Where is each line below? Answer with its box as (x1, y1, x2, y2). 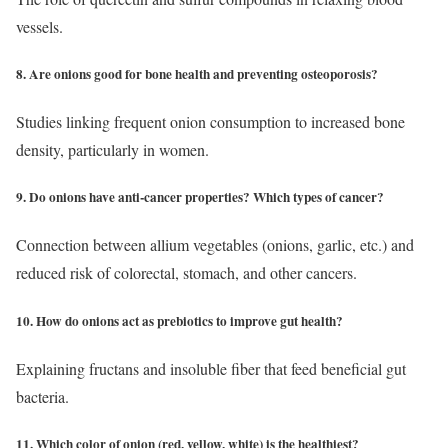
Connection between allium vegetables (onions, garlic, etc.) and (16, 234, 414, 256)
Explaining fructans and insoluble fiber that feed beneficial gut (16, 357, 406, 379)
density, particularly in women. (16, 139, 209, 161)
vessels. (16, 15, 63, 37)
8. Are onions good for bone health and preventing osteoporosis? (16, 63, 378, 84)
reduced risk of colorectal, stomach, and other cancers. (16, 262, 357, 284)
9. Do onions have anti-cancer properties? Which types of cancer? (16, 187, 384, 208)
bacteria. (16, 385, 69, 407)
